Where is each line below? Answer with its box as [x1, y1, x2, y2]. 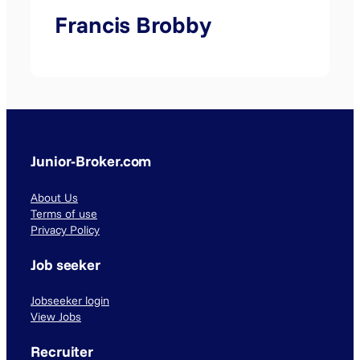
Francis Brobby [55, 10, 211, 39]
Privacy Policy [31, 222, 100, 237]
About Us [31, 190, 78, 205]
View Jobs [31, 309, 81, 325]
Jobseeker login [31, 293, 109, 309]
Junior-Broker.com [31, 152, 152, 171]
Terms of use [31, 206, 97, 221]
